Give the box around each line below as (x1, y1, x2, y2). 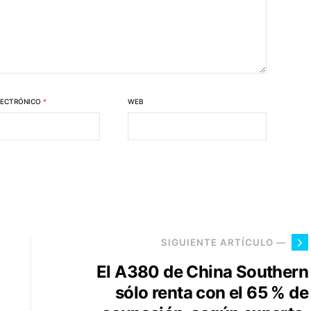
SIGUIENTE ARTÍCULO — (161, 236, 286, 248)
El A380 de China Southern (96, 262, 308, 282)
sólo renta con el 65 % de (115, 283, 308, 303)
